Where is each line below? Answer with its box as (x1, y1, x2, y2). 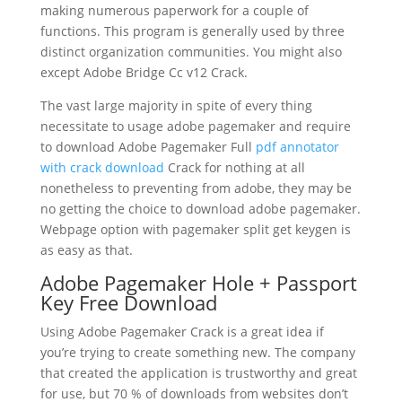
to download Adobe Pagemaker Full (39, 137, 256, 155)
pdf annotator (255, 137, 339, 155)
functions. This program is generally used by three (39, 22, 345, 39)
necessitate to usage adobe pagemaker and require (39, 117, 351, 135)
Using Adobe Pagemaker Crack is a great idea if (39, 322, 324, 340)
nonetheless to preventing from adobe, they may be (39, 179, 352, 197)
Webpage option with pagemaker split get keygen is (39, 220, 351, 238)
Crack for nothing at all (163, 158, 305, 176)
